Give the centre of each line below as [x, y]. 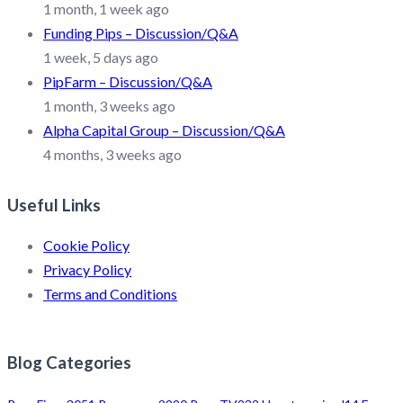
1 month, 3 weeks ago [109, 105]
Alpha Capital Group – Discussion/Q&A [164, 130]
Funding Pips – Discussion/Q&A [141, 32]
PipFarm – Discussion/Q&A [128, 81]
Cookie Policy [86, 246]
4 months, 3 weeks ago [112, 154]
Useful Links [54, 205]
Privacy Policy [87, 270]
